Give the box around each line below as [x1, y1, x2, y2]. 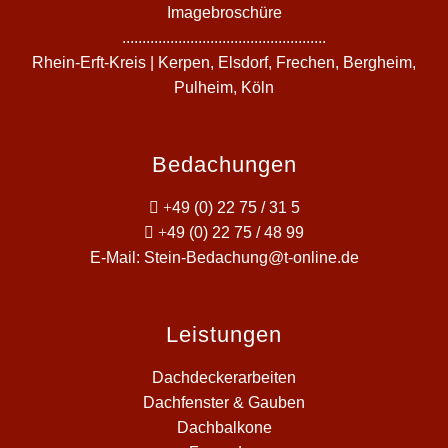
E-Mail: [89, 249, 144, 266]
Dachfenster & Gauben [143, 394, 305, 411]
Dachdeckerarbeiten [152, 369, 296, 386]
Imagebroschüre [166, 4, 282, 21]
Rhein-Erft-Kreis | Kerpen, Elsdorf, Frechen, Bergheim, [32, 54, 416, 71]
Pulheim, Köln [174, 79, 274, 96]
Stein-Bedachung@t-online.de [143, 249, 359, 266]
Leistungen [166, 322, 282, 347]
